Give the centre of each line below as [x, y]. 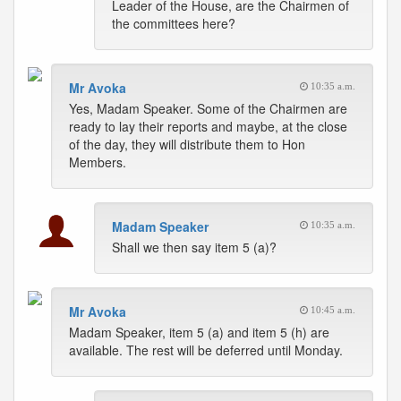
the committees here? [174, 23]
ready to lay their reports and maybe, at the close [208, 126]
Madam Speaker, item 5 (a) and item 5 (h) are [199, 332]
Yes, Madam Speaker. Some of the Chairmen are [208, 108]
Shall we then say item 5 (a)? [194, 247]
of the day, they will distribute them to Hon [187, 144]
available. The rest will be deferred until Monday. [206, 350]
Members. [98, 162]
